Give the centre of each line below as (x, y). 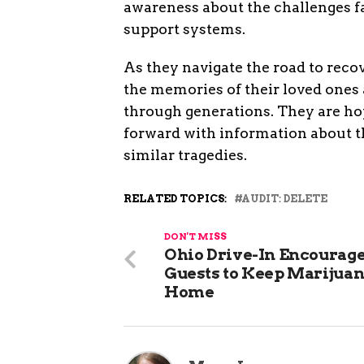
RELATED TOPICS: (175, 198)
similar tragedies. (185, 154)
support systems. (184, 28)
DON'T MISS (195, 236)
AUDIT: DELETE (284, 198)
